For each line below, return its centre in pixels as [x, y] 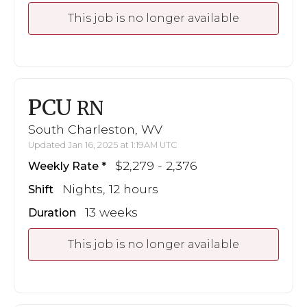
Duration [52, 213]
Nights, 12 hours [110, 189]
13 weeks [111, 212]
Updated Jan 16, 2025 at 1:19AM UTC [103, 145]
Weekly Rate [63, 167]
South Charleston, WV [95, 130]
